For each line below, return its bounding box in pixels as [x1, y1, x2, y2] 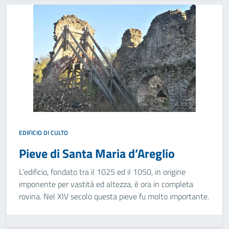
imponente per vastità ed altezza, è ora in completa [19, 178, 193, 190]
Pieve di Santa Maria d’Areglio [19, 144, 175, 163]
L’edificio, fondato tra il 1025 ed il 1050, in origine [19, 166, 186, 178]
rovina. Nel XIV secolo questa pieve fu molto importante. [19, 190, 209, 202]
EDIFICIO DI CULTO [19, 128, 68, 138]
